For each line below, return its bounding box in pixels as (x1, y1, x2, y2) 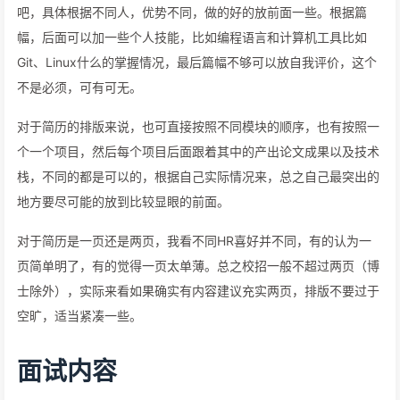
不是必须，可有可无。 (17, 79, 142, 95)
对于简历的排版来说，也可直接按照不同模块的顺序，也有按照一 (17, 119, 379, 134)
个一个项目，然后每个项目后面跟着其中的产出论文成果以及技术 (17, 144, 379, 159)
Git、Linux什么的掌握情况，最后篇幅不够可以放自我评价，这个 (17, 54, 377, 70)
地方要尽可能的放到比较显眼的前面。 (17, 194, 229, 209)
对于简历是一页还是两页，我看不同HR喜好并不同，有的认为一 (17, 233, 371, 248)
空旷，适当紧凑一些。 (17, 308, 142, 323)
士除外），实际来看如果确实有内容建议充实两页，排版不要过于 (17, 283, 379, 298)
